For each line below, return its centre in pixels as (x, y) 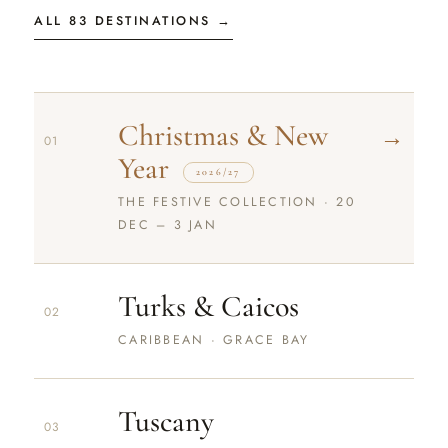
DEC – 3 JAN (167, 224)
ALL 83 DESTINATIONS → (133, 20)
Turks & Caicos (209, 306)
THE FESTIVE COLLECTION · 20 (237, 201)
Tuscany (166, 421)
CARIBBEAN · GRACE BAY (214, 339)
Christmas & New (223, 135)
